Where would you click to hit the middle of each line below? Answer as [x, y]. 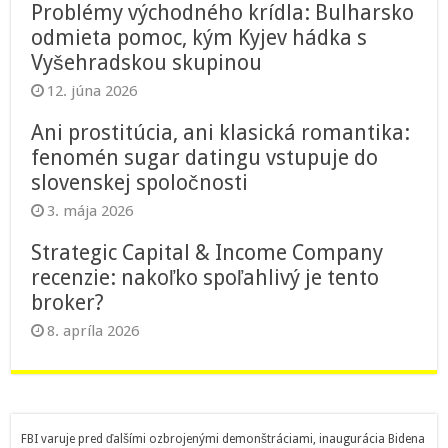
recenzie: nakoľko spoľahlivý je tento [205, 277]
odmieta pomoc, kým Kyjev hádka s [199, 37]
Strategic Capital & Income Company [207, 252]
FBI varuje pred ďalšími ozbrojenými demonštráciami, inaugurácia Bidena [223, 438]
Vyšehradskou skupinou [147, 62]
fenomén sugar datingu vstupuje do [205, 157]
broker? [68, 302]
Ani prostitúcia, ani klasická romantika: [221, 132]
